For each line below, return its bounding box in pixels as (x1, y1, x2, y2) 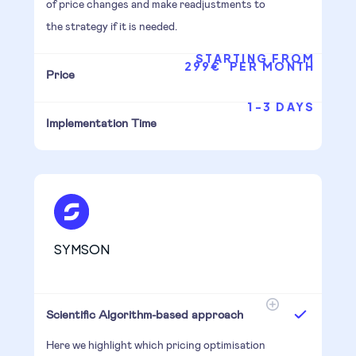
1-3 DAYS (247, 99, 315, 114)
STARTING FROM (195, 50, 315, 65)
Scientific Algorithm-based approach (45, 306, 243, 321)
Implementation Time (45, 114, 157, 130)
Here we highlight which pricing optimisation (45, 337, 265, 351)
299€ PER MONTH (184, 58, 315, 73)
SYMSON (53, 240, 110, 257)
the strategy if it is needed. (45, 18, 177, 33)
